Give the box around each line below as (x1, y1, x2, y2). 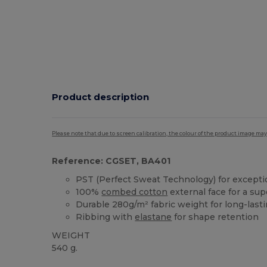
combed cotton (101, 186, 168, 197)
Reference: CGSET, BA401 (52, 155, 171, 166)
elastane (135, 211, 172, 222)
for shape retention (172, 211, 259, 222)
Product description (52, 91, 150, 103)
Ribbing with (76, 211, 135, 222)
